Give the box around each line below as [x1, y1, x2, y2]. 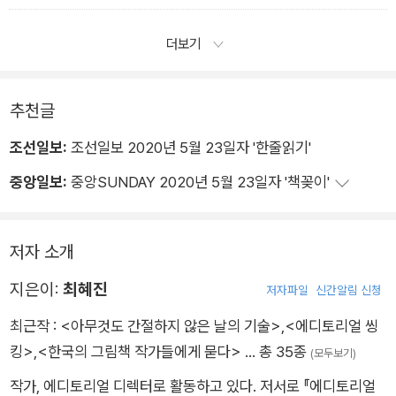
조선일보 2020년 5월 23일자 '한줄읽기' [67, 138, 311, 157]
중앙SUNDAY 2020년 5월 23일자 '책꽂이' [67, 172, 333, 192]
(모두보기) [310, 346, 356, 361]
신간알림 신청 [316, 283, 382, 298]
